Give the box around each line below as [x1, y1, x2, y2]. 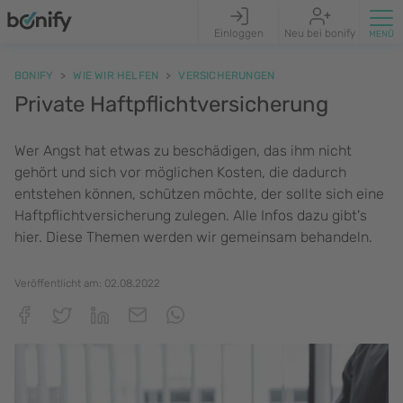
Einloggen [214, 27, 264, 40]
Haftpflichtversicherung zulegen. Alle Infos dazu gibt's [14, 207, 367, 224]
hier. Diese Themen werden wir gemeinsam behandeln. [14, 228, 372, 246]
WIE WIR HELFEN [73, 69, 159, 82]
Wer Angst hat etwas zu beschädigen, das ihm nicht [14, 142, 352, 159]
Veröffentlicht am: [14, 277, 104, 290]
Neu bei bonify [284, 27, 355, 40]
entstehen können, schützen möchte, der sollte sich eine [14, 185, 384, 202]
